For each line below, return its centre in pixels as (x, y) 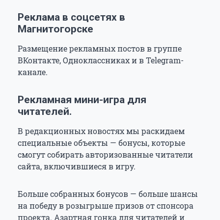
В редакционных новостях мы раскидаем (101, 131)
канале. (33, 72)
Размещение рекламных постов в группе (100, 49)
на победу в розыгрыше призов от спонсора (106, 206)
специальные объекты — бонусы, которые (101, 143)
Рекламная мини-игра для (82, 100)
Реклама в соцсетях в (71, 17)
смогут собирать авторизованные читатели (105, 155)
